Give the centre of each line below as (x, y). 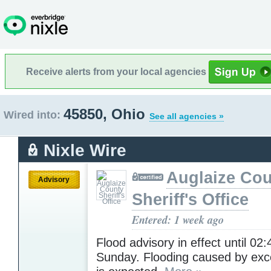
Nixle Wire (85, 150)
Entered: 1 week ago (178, 219)
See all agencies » (187, 116)
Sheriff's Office (190, 199)
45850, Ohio (106, 114)
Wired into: (32, 115)
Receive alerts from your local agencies (117, 71)
